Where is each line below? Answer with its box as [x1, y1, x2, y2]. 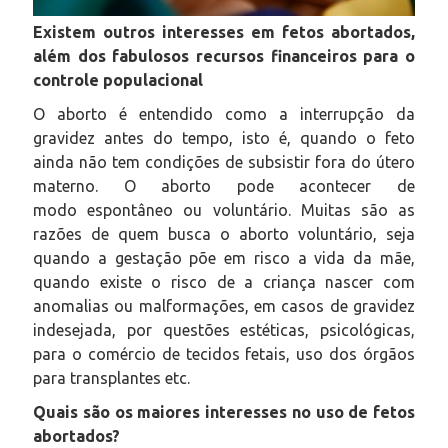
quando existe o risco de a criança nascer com [33, 272, 415, 291]
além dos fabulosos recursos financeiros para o [33, 46, 415, 65]
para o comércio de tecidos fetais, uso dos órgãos [33, 344, 415, 363]
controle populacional [33, 70, 203, 89]
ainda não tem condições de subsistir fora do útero [33, 152, 415, 171]
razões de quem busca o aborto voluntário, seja [33, 224, 415, 243]
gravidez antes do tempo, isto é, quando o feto [33, 128, 415, 147]
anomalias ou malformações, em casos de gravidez [33, 296, 415, 315]
